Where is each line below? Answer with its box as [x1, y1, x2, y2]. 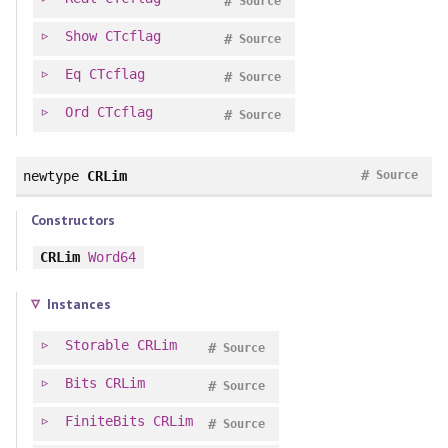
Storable [64, 337, 129, 354]
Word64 [87, 249, 136, 266]
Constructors [30, 211, 115, 230]
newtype [22, 167, 79, 184]
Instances [46, 295, 111, 314]
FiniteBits [64, 413, 145, 430]
